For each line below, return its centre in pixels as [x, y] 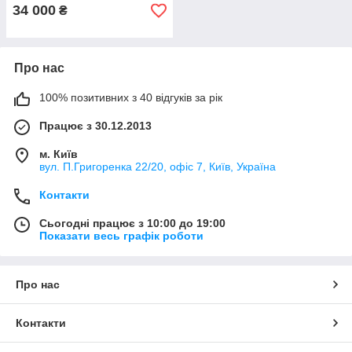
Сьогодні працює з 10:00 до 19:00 [132, 223]
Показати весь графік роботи [121, 236]
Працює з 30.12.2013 [95, 126]
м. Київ [59, 154]
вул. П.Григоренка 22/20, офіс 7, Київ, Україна [158, 167]
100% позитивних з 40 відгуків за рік [131, 97]
